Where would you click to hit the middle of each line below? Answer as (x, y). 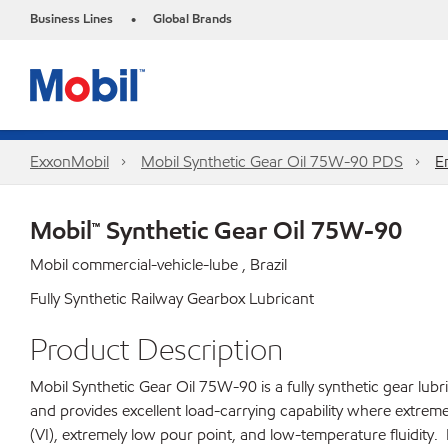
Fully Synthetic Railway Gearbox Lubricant (172, 298)
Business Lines (71, 19)
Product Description (156, 349)
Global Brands (192, 19)
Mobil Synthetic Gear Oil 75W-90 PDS (272, 161)
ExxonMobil (69, 161)
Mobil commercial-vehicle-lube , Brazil (158, 264)
